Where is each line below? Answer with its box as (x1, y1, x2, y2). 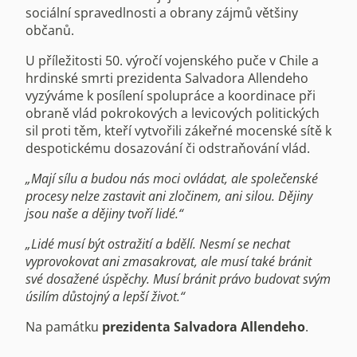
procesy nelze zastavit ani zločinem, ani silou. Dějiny (25, 186, 312, 205)
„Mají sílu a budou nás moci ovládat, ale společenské (25, 169, 318, 187)
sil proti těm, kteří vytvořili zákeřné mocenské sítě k (25, 121, 331, 139)
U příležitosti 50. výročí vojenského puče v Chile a (25, 51, 319, 69)
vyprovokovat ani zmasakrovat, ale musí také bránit (25, 252, 312, 270)
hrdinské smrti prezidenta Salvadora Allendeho (25, 69, 308, 87)
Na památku (25, 317, 102, 335)
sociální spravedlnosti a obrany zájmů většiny (25, 3, 298, 22)
